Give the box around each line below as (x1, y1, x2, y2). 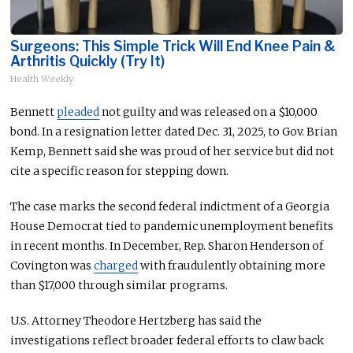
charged (94, 258, 139, 273)
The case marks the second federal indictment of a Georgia (10, 199, 330, 214)
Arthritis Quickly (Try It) (10, 53, 165, 70)
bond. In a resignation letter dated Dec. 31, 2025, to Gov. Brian (10, 124, 338, 139)
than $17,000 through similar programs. (10, 278, 229, 293)
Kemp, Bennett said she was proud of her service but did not (10, 144, 335, 159)
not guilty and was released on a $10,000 (99, 105, 318, 120)
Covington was (10, 258, 95, 273)
